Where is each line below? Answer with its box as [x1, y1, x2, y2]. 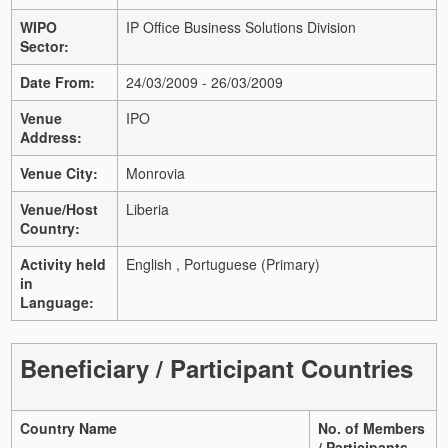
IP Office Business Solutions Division [126, 16, 356, 37]
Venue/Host [20, 198, 98, 219]
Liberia [126, 198, 169, 219]
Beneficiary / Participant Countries [20, 350, 413, 385]
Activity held [20, 253, 106, 274]
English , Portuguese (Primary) [126, 253, 320, 274]
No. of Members [318, 417, 425, 438]
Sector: [20, 35, 69, 56]
